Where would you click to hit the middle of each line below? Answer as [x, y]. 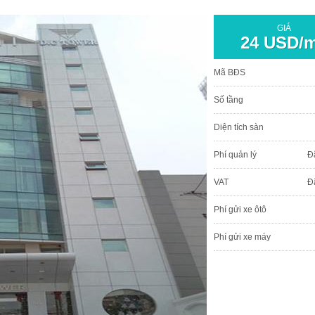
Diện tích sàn [239, 127]
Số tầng [229, 99]
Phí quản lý [235, 154]
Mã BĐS [230, 72]
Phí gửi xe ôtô [240, 209]
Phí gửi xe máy [242, 237]
